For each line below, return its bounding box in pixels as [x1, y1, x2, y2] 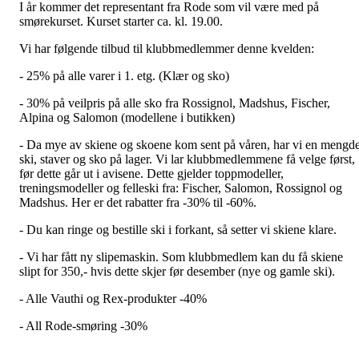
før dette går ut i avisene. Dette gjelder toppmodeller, [19, 166, 284, 180]
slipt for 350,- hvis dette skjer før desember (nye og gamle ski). [19, 264, 335, 278]
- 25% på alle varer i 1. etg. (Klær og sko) [19, 68, 229, 83]
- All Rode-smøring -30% [19, 318, 147, 333]
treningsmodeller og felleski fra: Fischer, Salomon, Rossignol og [19, 180, 342, 195]
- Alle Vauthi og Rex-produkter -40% [19, 291, 207, 305]
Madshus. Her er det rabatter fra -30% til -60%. [19, 195, 256, 209]
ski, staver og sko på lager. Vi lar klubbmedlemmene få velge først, [19, 151, 355, 166]
